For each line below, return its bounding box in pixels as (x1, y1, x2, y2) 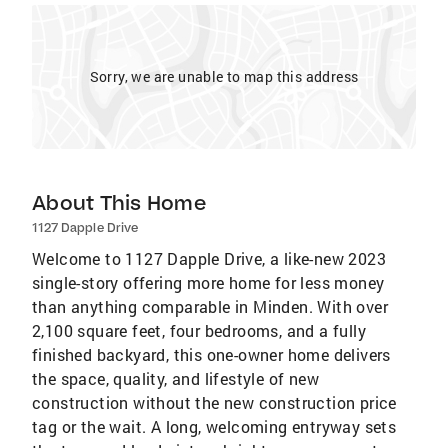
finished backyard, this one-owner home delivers (32, 344, 391, 365)
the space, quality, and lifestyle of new (32, 368, 319, 389)
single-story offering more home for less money (32, 272, 385, 293)
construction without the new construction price (32, 392, 397, 413)
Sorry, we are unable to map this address (89, 67, 359, 86)
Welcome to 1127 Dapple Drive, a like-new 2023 (32, 248, 386, 269)
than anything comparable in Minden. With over (32, 296, 388, 317)
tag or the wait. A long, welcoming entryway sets (32, 416, 397, 437)
